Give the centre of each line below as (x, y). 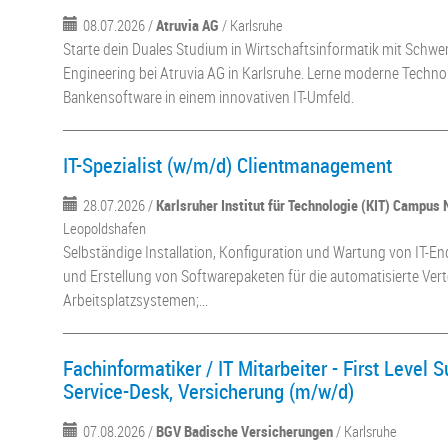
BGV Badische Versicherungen (245, 431)
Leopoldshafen (105, 228)
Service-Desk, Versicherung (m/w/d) (209, 391)
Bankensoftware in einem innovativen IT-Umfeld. (209, 97)
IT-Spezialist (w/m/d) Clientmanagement (228, 165)
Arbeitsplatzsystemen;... (136, 300)
